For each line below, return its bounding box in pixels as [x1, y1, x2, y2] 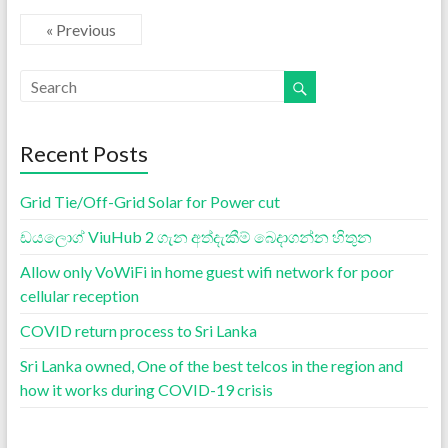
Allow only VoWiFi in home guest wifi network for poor [19, 261, 394, 281]
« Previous [45, 20, 116, 40]
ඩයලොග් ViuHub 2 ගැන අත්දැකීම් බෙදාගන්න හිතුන [19, 226, 372, 246]
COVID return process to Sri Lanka [19, 320, 257, 340]
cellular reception [19, 285, 139, 305]
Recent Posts [19, 139, 148, 167]
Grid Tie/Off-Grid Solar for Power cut [19, 191, 280, 211]
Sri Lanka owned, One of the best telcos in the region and [19, 355, 403, 375]
